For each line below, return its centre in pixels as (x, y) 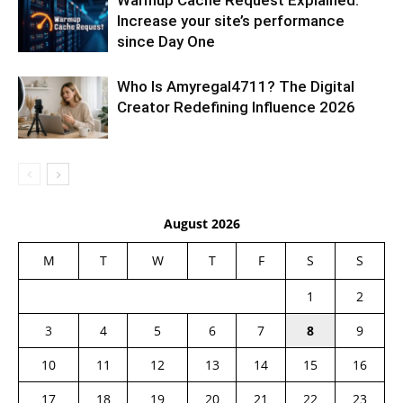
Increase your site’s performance (231, 21)
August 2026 (201, 224)
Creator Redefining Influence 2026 (236, 107)
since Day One (166, 42)
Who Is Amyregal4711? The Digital (236, 87)
